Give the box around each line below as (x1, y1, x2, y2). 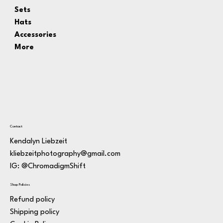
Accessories (14, 31, 56, 39)
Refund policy (10, 196, 55, 204)
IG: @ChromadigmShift (10, 163, 86, 171)
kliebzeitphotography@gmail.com (10, 150, 120, 158)
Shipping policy (10, 209, 59, 217)
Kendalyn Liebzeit (10, 138, 67, 146)
